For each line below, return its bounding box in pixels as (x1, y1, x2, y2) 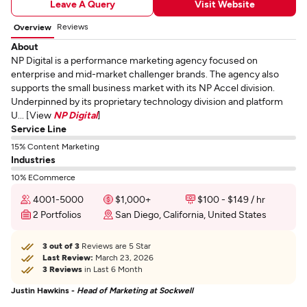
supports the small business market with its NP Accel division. (11, 82, 275, 93)
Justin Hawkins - (11, 285, 77, 295)
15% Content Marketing (11, 141, 99, 151)
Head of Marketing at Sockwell (77, 285, 193, 295)
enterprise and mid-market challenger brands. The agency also (11, 68, 279, 79)
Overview (14, 22, 51, 32)
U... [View (11, 109, 53, 121)
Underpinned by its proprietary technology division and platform (11, 95, 283, 107)
